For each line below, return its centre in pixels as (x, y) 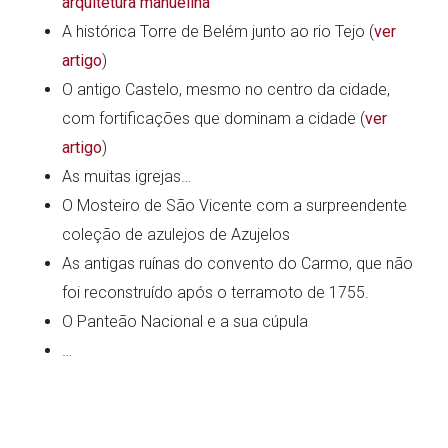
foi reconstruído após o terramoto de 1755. (216, 292)
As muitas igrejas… (127, 176)
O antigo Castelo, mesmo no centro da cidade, (226, 89)
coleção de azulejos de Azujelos (176, 234)
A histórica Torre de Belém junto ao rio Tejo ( (218, 31)
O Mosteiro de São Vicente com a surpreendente (235, 205)
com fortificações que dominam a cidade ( (214, 118)
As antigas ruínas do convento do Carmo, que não (238, 263)
